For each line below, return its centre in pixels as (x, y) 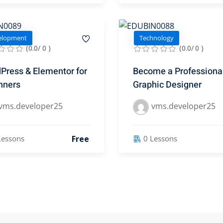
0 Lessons (160, 139)
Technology (157, 38)
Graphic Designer (167, 85)
